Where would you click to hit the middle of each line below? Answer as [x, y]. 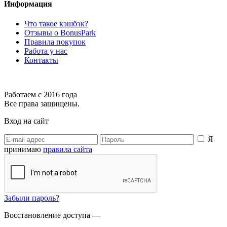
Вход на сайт [26, 121]
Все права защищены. [42, 104]
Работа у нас [46, 51]
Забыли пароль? [32, 198]
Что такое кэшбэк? [56, 24]
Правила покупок [55, 42]
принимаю [24, 149]
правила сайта [68, 149]
